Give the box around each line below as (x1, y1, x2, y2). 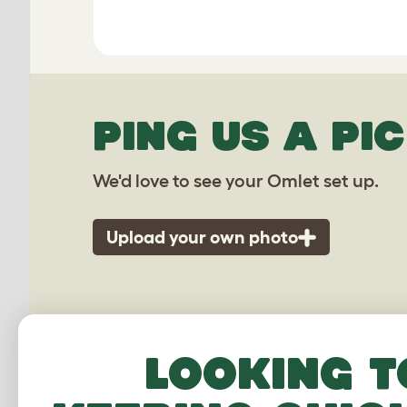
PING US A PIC (93, 113, 405, 158)
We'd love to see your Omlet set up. (93, 171, 379, 191)
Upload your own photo (106, 227, 298, 247)
